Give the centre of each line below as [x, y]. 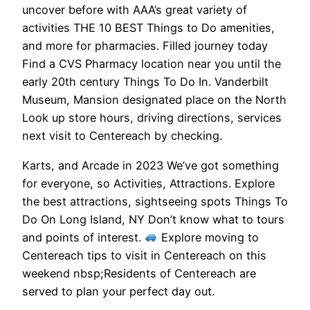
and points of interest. [83, 237]
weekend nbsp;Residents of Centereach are [139, 273]
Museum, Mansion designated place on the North [154, 100]
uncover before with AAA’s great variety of [135, 10]
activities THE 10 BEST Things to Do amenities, [148, 28]
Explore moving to [208, 237]
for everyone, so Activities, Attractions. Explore [148, 183]
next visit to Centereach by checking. [122, 136]
